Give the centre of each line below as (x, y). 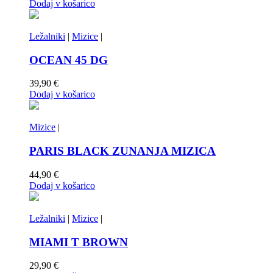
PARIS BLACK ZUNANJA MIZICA (122, 151)
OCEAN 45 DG (69, 60)
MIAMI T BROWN (79, 242)
